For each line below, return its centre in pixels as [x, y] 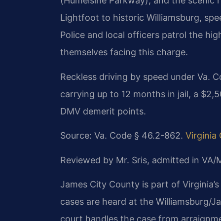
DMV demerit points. [103, 111]
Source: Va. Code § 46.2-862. [123, 136]
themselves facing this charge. [124, 52]
